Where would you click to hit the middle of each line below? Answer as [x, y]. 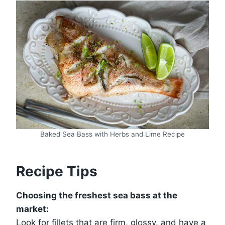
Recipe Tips [57, 171]
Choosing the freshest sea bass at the [97, 195]
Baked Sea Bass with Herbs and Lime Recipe [113, 134]
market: [32, 209]
